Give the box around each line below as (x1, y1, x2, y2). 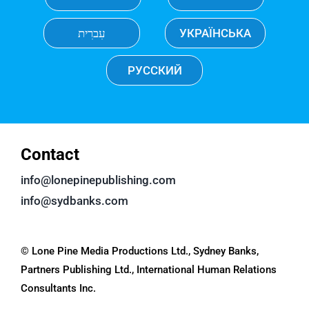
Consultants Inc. (20, 282, 96, 295)
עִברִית (78, 26, 106, 41)
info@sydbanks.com (20, 194, 128, 208)
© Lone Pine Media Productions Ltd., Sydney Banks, (20, 245, 259, 258)
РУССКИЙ (127, 63, 182, 78)
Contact (20, 145, 79, 165)
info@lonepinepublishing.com (20, 173, 176, 188)
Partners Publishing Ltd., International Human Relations (20, 263, 277, 277)
